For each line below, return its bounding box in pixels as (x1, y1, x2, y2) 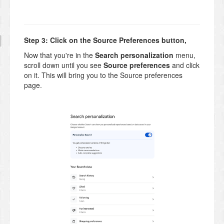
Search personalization (95, 49, 175, 60)
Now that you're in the (24, 49, 95, 60)
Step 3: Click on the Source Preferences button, (24, 34, 186, 45)
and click (170, 59, 199, 70)
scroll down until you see (24, 59, 103, 70)
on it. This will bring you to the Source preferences (24, 69, 182, 80)
